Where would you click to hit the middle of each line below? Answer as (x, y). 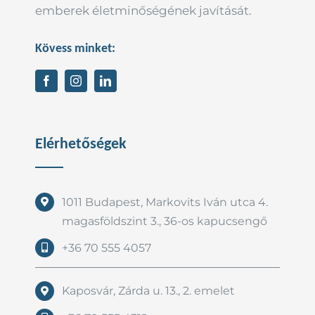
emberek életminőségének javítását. (143, 10)
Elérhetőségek (81, 143)
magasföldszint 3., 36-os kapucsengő (165, 221)
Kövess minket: (75, 47)
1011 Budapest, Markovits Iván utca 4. (165, 202)
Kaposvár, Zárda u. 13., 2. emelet (149, 291)
